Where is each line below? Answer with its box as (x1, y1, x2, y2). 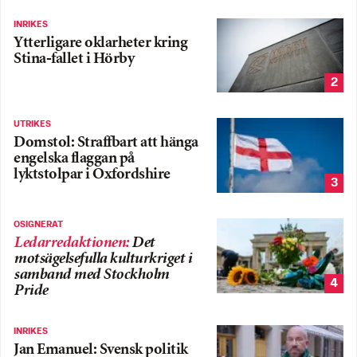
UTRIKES (14, 120, 51, 130)
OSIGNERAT (14, 219, 63, 229)
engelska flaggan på (14, 151, 135, 167)
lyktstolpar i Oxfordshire (14, 167, 171, 183)
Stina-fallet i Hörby (14, 51, 134, 67)
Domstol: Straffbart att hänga (14, 135, 198, 151)
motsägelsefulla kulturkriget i (14, 251, 191, 267)
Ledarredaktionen (14, 235, 125, 251)
